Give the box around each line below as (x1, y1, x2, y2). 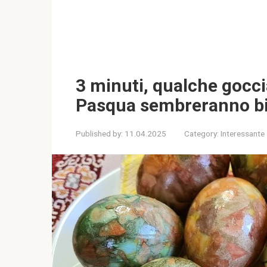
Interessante (221, 128, 265, 138)
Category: (184, 128, 219, 138)
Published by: (76, 128, 123, 138)
